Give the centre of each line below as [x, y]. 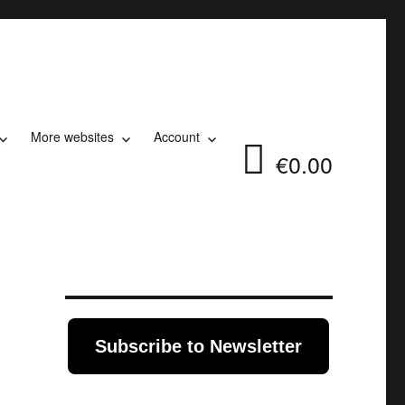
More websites [73, 137]
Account [177, 137]
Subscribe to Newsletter [199, 346]
